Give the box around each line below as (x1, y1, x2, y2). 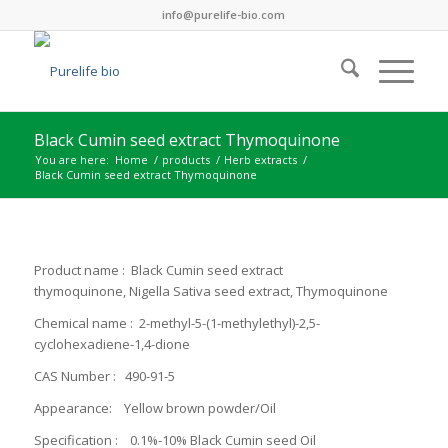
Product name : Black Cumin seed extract (33, 261, 283, 280)
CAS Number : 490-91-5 (33, 367, 175, 386)
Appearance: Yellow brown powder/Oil (33, 399, 276, 418)
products (161, 152, 210, 167)
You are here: (34, 152, 109, 167)
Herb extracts (223, 152, 297, 167)
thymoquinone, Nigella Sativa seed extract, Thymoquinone (33, 282, 388, 301)
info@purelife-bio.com (162, 7, 286, 22)
